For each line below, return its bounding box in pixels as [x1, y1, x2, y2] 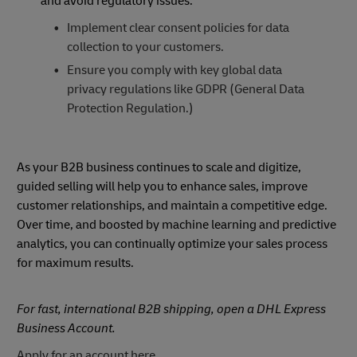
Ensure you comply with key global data [66, 61, 282, 78]
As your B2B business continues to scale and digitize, [17, 159, 301, 175]
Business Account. [17, 320, 118, 336]
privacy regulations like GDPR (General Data [66, 80, 304, 97]
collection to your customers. [66, 38, 224, 55]
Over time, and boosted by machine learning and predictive [17, 216, 336, 233]
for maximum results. [17, 254, 134, 271]
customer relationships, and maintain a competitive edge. [17, 197, 328, 214]
